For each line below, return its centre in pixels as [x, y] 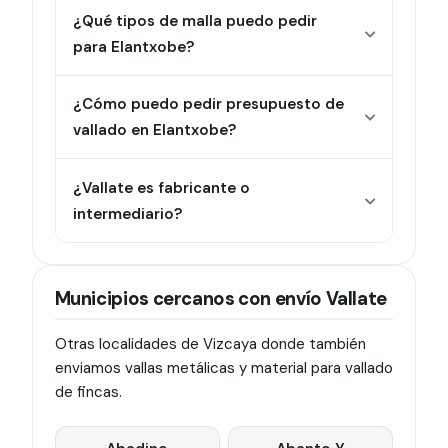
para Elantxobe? [134, 46]
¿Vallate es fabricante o [162, 187]
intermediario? [128, 213]
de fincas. [88, 392]
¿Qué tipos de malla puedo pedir [195, 20]
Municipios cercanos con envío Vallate [220, 298]
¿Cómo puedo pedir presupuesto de [209, 104]
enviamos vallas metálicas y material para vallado [223, 368]
